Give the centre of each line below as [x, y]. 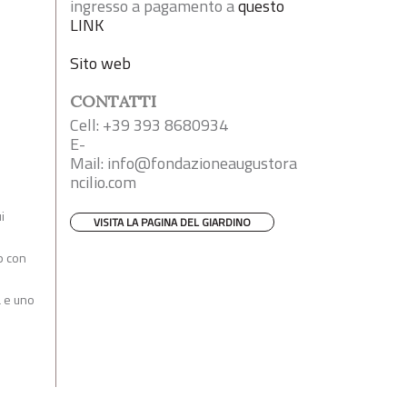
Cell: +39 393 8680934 [149, 124]
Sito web [100, 63]
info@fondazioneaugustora [202, 163]
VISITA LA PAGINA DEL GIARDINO [172, 222]
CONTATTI [113, 101]
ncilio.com [103, 182]
